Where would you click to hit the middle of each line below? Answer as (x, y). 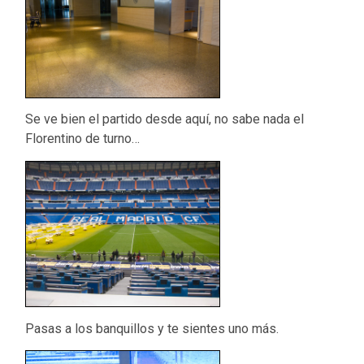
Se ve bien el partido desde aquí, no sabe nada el (165, 119)
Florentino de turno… (83, 139)
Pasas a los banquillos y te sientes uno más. (152, 328)
